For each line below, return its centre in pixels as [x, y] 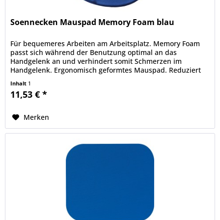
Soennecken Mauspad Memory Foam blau [93, 22]
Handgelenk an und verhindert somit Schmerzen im [96, 61]
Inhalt [19, 83]
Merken [37, 117]
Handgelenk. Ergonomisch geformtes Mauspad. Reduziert [106, 70]
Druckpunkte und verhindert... [61, 79]
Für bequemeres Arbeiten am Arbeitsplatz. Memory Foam [105, 44]
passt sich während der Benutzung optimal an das [94, 53]
